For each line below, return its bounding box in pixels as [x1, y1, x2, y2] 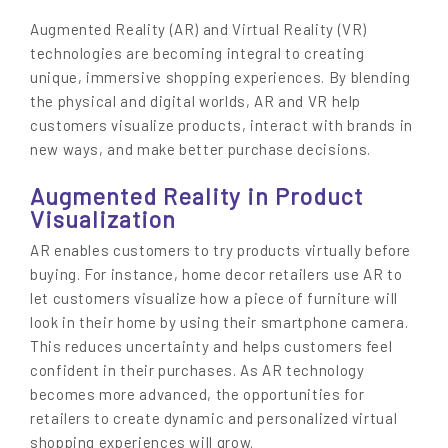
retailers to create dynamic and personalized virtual [30, 408, 398, 427]
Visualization [30, 204, 176, 233]
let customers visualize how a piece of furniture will [30, 288, 398, 307]
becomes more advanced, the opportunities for [30, 384, 365, 403]
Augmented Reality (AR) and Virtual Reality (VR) [30, 20, 368, 39]
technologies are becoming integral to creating [30, 44, 365, 63]
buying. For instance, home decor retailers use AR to [30, 264, 403, 283]
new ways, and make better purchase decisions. [30, 140, 371, 159]
